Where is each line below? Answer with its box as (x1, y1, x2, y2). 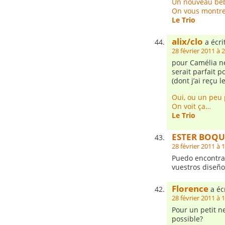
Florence (172, 183, 208, 194)
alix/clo (172, 36, 203, 47)
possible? (172, 214, 203, 223)
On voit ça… (172, 101, 211, 111)
